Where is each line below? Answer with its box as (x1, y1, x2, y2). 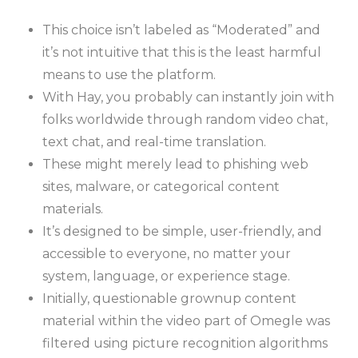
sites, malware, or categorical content (42, 178, 280, 194)
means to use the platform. (42, 66, 217, 82)
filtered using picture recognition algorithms (42, 335, 328, 351)
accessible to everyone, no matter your (42, 245, 292, 261)
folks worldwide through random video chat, (42, 111, 328, 127)
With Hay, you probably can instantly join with (42, 89, 335, 105)
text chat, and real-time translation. (42, 133, 267, 149)
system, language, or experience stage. (42, 268, 291, 284)
